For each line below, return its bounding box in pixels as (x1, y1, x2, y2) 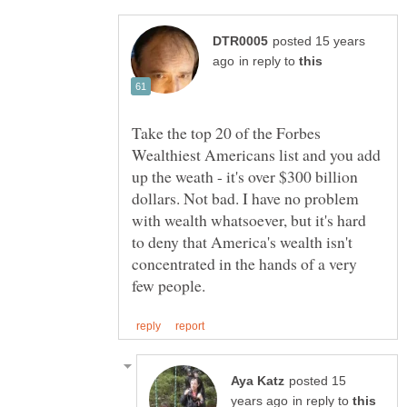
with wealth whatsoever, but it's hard (132, 209, 366, 232)
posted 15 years (273, 35, 365, 49)
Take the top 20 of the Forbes (132, 122, 321, 144)
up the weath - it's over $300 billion (132, 165, 358, 188)
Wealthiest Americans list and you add (132, 144, 381, 166)
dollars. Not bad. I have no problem (132, 187, 359, 210)
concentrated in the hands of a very (132, 253, 357, 275)
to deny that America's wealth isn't (132, 231, 352, 253)
